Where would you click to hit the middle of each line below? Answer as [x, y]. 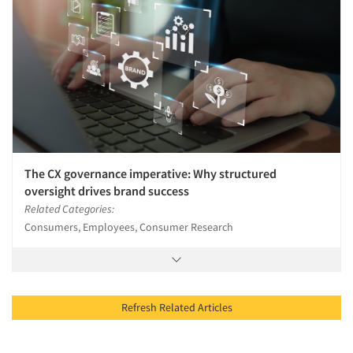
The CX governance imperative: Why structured [150, 174]
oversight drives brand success [107, 191]
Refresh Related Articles [215, 308]
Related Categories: [69, 209]
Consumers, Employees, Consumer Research [129, 227]
